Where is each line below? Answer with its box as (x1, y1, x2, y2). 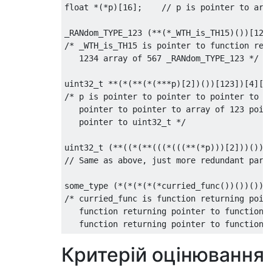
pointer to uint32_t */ (64, 117, 186, 127)
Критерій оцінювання (61, 243, 264, 267)
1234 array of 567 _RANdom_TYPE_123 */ (64, 53, 259, 63)
